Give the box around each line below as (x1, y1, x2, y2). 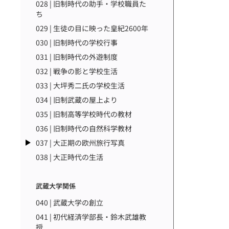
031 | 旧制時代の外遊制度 (36, 52, 118, 62)
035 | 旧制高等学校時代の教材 (36, 109, 132, 119)
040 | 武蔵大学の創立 (36, 197, 103, 208)
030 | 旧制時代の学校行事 (36, 37, 118, 48)
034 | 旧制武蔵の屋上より (36, 95, 118, 105)
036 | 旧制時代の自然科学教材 (36, 123, 132, 133)
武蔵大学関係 (36, 181, 76, 191)
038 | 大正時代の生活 (36, 152, 103, 162)
